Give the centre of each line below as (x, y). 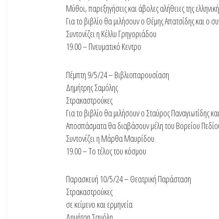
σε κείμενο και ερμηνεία (99, 205)
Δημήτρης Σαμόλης (92, 87)
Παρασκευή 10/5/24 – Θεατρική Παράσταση (129, 179)
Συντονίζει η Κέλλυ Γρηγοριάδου (111, 34)
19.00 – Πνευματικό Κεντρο (104, 47)
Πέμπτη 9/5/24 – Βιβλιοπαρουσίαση (118, 75)
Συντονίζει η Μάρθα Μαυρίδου (110, 138)
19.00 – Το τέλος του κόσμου (106, 151)
